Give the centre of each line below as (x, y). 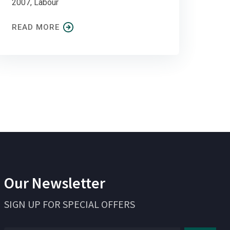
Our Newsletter (55, 183)
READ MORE (36, 27)
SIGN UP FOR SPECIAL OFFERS (70, 204)
